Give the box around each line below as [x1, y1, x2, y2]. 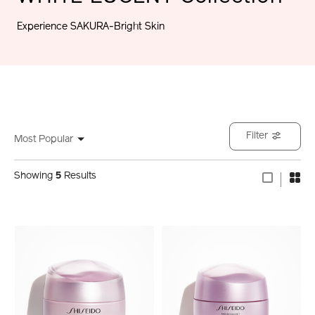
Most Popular [14, 134, 73, 145]
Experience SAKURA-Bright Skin [16, 22, 165, 33]
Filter [246, 130, 268, 141]
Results [61, 170, 96, 181]
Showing [14, 170, 56, 181]
